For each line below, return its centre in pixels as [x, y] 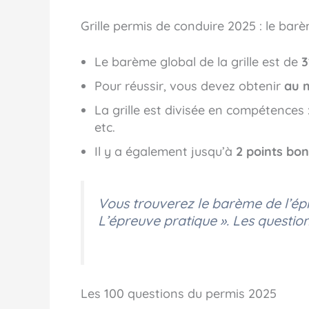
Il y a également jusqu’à [165, 152]
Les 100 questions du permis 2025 [179, 294]
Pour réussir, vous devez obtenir [189, 86]
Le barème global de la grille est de [198, 62]
